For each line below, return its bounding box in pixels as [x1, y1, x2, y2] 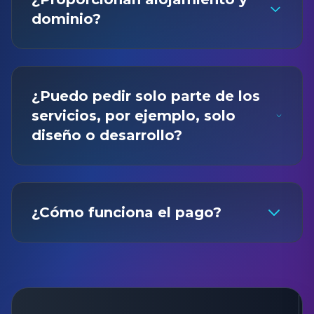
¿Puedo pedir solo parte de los [32, 88, 260, 104]
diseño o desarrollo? [32, 127, 182, 144]
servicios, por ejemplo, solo [32, 107, 235, 124]
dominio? [32, 11, 101, 27]
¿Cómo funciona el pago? [32, 204, 221, 221]
